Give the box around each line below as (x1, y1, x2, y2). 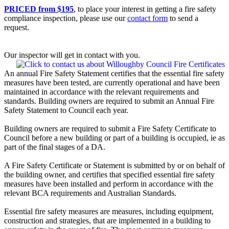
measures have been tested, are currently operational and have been (4, 78, 220, 87)
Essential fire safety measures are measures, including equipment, (4, 207, 214, 216)
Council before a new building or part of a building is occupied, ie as (4, 133, 225, 143)
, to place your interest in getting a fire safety (74, 5, 216, 14)
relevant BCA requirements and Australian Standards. (4, 189, 176, 198)
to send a (168, 14, 198, 23)
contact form (127, 14, 168, 23)
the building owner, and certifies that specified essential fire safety (4, 170, 215, 179)
